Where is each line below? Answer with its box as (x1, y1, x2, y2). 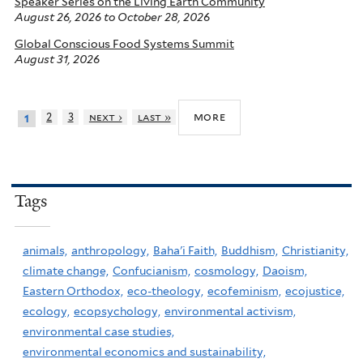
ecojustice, (285, 284, 344, 297)
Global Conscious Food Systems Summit (15, 37, 234, 51)
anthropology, (71, 243, 149, 257)
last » (137, 111, 171, 124)
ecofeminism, (207, 284, 281, 297)
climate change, (23, 263, 109, 277)
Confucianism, (113, 263, 190, 277)
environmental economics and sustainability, (23, 344, 266, 358)
